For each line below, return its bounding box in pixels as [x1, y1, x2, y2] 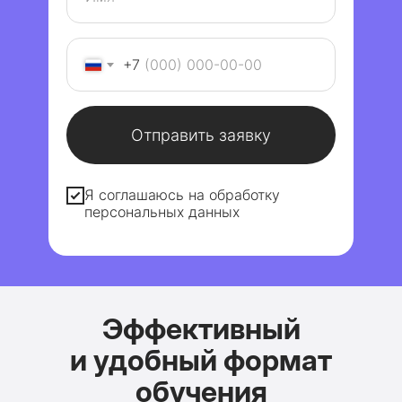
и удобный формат [70, 343, 332, 378]
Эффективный [101, 311, 301, 346]
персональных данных [84, 203, 240, 222]
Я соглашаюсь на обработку [84, 186, 280, 205]
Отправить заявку [131, 126, 271, 144]
